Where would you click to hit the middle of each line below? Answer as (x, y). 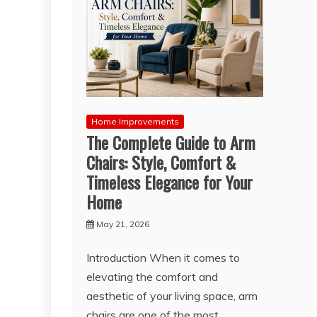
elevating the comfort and (152, 276)
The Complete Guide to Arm (171, 142)
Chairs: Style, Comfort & (161, 162)
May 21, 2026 (123, 224)
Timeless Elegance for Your (169, 181)
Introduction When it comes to (163, 257)
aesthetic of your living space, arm (172, 295)
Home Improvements (135, 121)
